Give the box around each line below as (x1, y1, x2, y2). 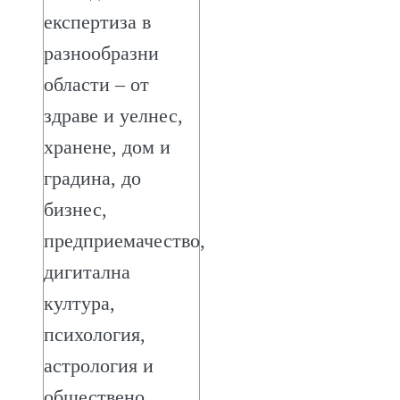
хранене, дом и (44, 135, 171, 158)
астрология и (44, 354, 154, 377)
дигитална (44, 260, 130, 283)
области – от (44, 72, 149, 96)
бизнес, (44, 197, 107, 221)
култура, (44, 291, 115, 314)
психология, (44, 322, 146, 346)
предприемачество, (44, 229, 205, 252)
